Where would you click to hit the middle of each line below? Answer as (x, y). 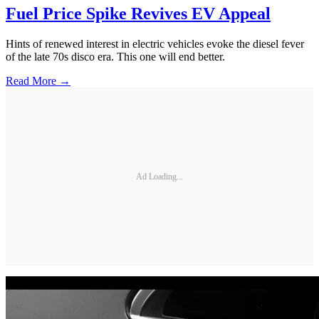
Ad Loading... (159, 176)
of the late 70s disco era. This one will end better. (115, 57)
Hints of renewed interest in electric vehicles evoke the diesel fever (155, 44)
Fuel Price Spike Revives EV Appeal (138, 14)
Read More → (38, 81)
